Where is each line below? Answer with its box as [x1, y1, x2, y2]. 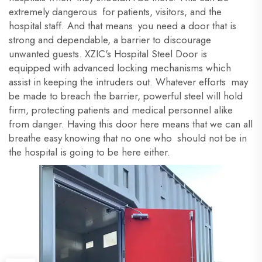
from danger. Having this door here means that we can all [9, 117, 253, 131]
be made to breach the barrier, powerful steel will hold [9, 89, 243, 103]
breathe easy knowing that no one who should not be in [9, 131, 247, 145]
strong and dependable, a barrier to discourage [9, 33, 211, 47]
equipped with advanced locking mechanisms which [9, 61, 231, 75]
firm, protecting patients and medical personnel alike [9, 103, 233, 117]
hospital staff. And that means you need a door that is [9, 19, 236, 33]
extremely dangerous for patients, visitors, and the [9, 5, 222, 19]
